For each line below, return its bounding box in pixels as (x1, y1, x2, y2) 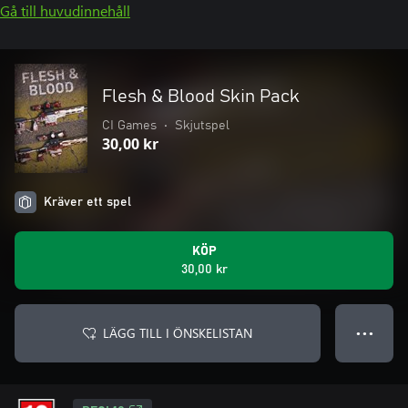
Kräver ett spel (44, 196, 131, 209)
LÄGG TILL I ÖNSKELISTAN (103, 324, 252, 342)
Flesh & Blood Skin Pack (102, 87, 300, 106)
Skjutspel (175, 119, 229, 132)
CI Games (102, 119, 157, 132)
